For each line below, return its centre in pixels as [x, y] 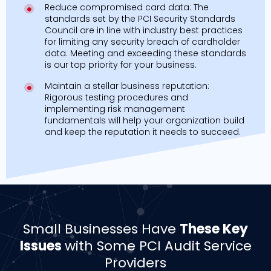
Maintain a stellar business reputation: [127, 86]
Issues [42, 246]
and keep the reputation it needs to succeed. [142, 132]
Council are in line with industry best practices [143, 30]
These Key [214, 229]
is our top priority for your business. [120, 64]
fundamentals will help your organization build [144, 120]
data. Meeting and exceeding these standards [145, 53]
